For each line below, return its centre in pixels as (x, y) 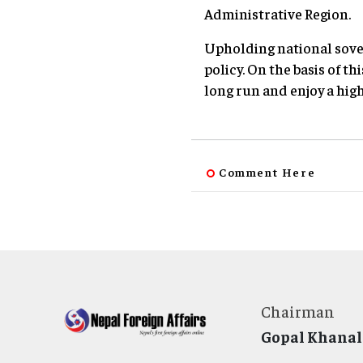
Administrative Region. (278, 13)
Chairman (297, 311)
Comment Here (267, 171)
